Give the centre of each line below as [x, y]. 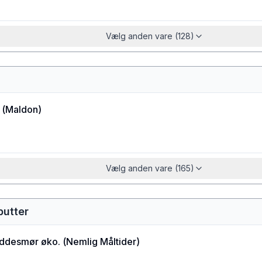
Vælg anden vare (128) [150, 36]
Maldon [22, 109]
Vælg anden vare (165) [150, 168]
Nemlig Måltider [101, 242]
